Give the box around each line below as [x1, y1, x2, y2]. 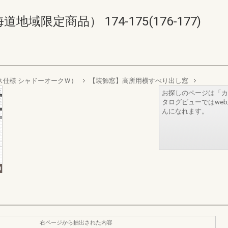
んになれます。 [162, 107, 208, 115]
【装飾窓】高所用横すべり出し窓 [89, 77, 188, 84]
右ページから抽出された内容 [40, 219, 112, 226]
